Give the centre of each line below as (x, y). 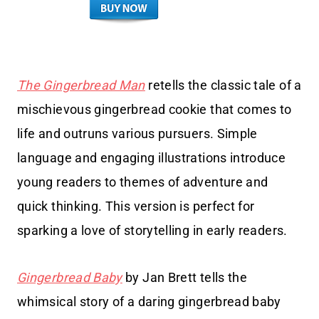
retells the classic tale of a (225, 85)
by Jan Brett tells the (185, 277)
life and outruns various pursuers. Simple (137, 133)
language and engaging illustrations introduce (152, 157)
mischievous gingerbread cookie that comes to (155, 109)
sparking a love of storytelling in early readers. (152, 230)
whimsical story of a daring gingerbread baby (149, 301)
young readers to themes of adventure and (143, 182)
